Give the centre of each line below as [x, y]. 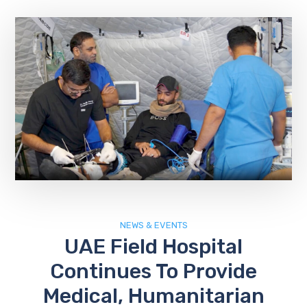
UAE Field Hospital [153, 247]
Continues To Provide [153, 272]
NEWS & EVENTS [153, 225]
